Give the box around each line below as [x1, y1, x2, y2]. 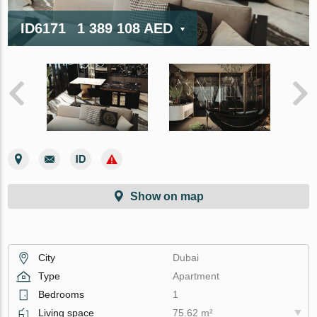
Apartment [173, 270, 220, 282]
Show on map [130, 190, 204, 202]
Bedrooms [38, 288, 85, 300]
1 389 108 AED [73, 20, 178, 36]
